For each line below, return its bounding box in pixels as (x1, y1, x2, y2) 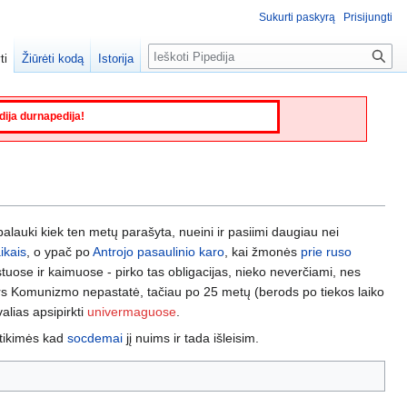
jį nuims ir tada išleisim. (123, 330, 259, 345)
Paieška (147, 43, 215, 64)
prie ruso (301, 243, 352, 259)
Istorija (98, 52, 134, 66)
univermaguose (87, 303, 176, 319)
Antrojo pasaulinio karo (93, 243, 224, 259)
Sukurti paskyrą (259, 11, 335, 24)
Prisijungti (343, 11, 392, 24)
